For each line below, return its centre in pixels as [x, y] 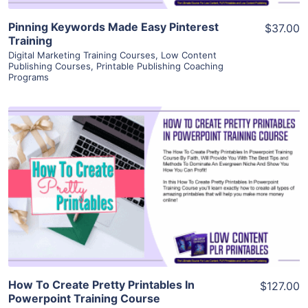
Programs [29, 77]
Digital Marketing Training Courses [82, 55]
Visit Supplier [154, 206]
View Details [154, 167]
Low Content [189, 55]
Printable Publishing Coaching [160, 66]
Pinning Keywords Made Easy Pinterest [113, 27]
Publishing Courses [49, 66]
